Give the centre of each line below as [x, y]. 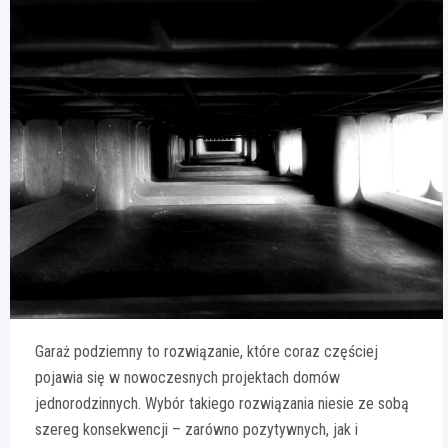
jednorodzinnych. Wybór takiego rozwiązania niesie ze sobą [222, 404]
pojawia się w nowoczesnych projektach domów [187, 378]
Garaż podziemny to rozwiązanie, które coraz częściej [206, 352]
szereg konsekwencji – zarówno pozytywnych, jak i [196, 430]
